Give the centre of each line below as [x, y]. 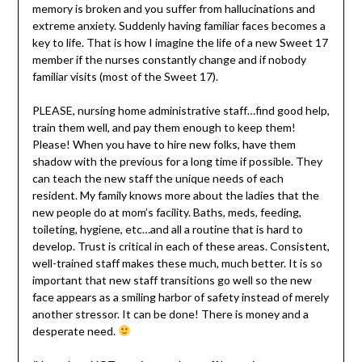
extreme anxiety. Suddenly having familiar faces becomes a [179, 25]
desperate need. [75, 330]
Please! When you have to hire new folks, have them [164, 144]
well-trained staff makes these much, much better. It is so [177, 263]
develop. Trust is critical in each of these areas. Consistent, [181, 246]
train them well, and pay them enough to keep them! [164, 127]
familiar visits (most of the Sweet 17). [125, 76]
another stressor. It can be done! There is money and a [170, 314]
